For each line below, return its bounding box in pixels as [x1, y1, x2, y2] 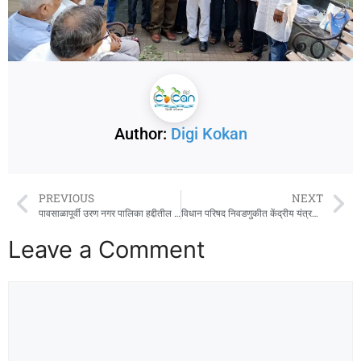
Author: [114, 123, 171, 143]
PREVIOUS [38, 190, 94, 205]
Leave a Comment [8, 234, 205, 263]
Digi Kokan [170, 123, 247, 143]
